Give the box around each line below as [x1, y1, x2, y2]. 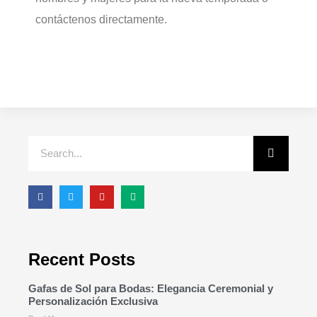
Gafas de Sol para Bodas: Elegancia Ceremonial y [28, 282, 273, 295]
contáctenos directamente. [35, 13, 167, 26]
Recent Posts [28, 250, 135, 270]
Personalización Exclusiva [28, 295, 158, 308]
